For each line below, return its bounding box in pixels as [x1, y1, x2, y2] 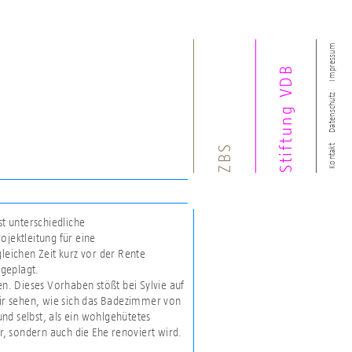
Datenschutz [327, 91, 336, 133]
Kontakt [327, 143, 336, 169]
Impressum [327, 42, 336, 82]
